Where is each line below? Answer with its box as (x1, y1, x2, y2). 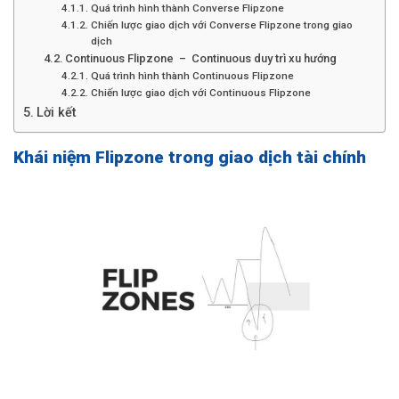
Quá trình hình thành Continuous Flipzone (90, 69, 294, 82)
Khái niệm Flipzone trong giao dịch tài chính (13, 146, 366, 167)
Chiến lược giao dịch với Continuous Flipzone (90, 85, 311, 99)
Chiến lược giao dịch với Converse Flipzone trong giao (90, 18, 353, 31)
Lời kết (36, 104, 77, 120)
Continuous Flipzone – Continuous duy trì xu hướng (65, 51, 338, 65)
